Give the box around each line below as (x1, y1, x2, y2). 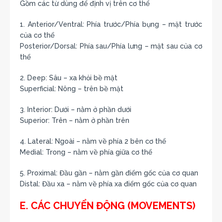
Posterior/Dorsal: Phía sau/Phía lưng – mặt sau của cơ (20, 42, 202, 50)
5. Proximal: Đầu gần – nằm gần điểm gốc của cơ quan (20, 168, 198, 177)
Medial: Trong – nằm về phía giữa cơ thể (20, 148, 152, 156)
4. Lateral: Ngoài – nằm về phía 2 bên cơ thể (20, 137, 166, 145)
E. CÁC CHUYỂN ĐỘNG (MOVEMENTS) (20, 199, 195, 212)
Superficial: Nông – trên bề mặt (20, 84, 123, 93)
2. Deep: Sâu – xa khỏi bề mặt (20, 73, 117, 82)
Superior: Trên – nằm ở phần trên (20, 116, 129, 124)
